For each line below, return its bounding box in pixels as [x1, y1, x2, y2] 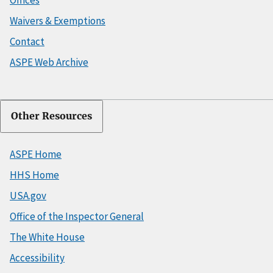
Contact [10, 35, 44, 49]
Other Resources [11, 110, 92, 122]
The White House [10, 230, 85, 244]
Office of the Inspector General [10, 210, 144, 224]
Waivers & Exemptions [10, 14, 105, 28]
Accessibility [10, 251, 65, 265]
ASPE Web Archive [10, 55, 88, 69]
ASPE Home [10, 147, 62, 161]
